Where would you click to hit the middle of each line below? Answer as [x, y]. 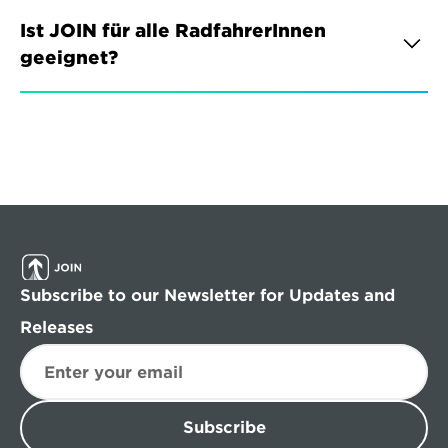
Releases [56, 327]
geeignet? [69, 57]
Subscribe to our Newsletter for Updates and [207, 295]
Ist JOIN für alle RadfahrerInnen [173, 30]
